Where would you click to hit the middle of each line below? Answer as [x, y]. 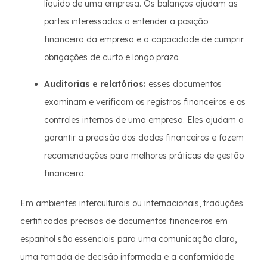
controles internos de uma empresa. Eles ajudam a [144, 120]
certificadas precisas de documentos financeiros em [124, 221]
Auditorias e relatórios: [95, 84]
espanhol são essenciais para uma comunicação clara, [128, 239]
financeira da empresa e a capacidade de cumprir [144, 39]
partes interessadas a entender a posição [126, 21]
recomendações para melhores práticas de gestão [144, 156]
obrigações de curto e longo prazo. [112, 57]
